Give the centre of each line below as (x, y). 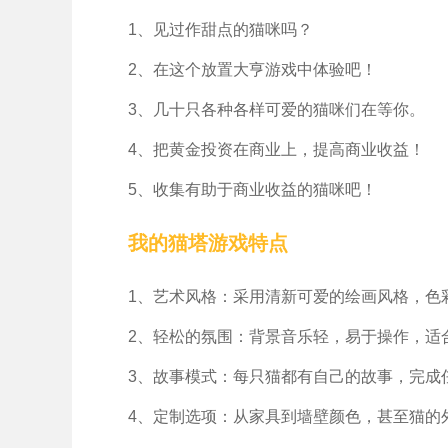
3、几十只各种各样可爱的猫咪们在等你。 (276, 109)
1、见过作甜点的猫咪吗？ (220, 29)
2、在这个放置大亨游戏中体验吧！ (252, 69)
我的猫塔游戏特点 (208, 243)
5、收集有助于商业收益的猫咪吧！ (252, 189)
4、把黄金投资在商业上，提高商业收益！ (276, 149)
